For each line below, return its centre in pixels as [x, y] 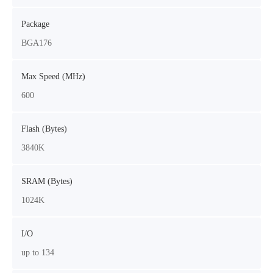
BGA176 [37, 43]
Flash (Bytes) [44, 129]
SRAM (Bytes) [47, 181]
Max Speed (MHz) [53, 76]
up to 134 [38, 253]
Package [35, 24]
